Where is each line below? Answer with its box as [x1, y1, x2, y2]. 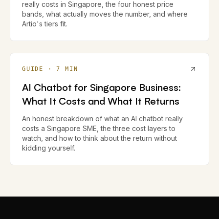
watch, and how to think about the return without [22, 134, 177, 142]
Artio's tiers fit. [22, 20, 67, 28]
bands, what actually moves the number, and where [22, 10, 188, 18]
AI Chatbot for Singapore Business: [22, 81, 181, 93]
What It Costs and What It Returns [22, 95, 179, 107]
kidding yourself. [22, 144, 75, 152]
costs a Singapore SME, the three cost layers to [22, 124, 175, 132]
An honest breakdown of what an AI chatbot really [22, 114, 183, 123]
